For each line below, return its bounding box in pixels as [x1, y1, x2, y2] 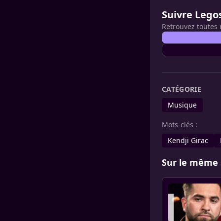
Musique [168, 100, 197, 110]
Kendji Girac [168, 136, 208, 145]
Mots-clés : [162, 120, 197, 129]
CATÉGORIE [162, 84, 202, 94]
